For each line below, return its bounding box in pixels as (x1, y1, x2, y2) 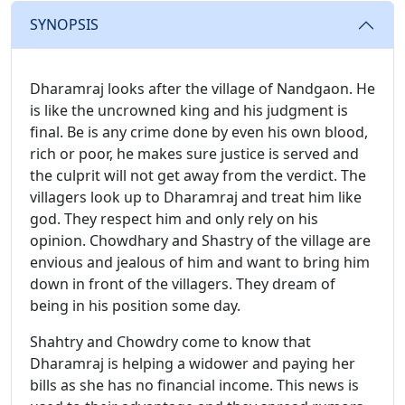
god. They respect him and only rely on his (30, 208, 318, 229)
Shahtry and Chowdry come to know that (30, 331, 311, 352)
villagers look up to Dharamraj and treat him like (30, 186, 362, 207)
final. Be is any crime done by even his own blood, (30, 121, 368, 142)
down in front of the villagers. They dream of (30, 273, 335, 294)
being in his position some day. (30, 295, 240, 316)
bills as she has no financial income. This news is (30, 374, 359, 395)
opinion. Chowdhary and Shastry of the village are (30, 230, 371, 250)
